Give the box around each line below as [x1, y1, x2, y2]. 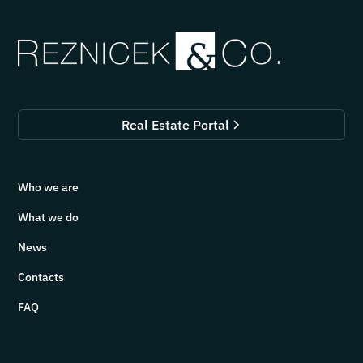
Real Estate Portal [121, 117, 229, 133]
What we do [18, 210, 79, 224]
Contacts [18, 270, 65, 284]
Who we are [18, 180, 79, 194]
